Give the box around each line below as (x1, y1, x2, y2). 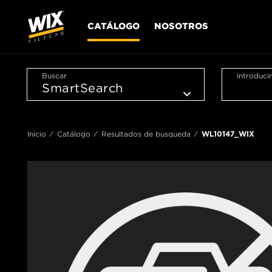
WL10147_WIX (202, 129, 254, 138)
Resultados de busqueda (101, 129, 191, 138)
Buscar (42, 70, 67, 80)
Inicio (27, 129, 46, 138)
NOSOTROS (154, 19, 208, 31)
